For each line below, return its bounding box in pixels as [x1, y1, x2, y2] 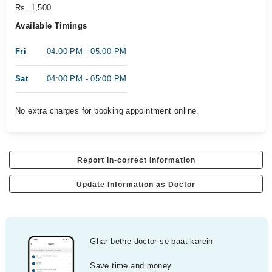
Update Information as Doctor [76, 180, 195, 189]
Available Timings [15, 21, 87, 30]
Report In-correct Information [76, 156, 195, 165]
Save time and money [90, 261, 172, 270]
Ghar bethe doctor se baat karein [90, 237, 213, 246]
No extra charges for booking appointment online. [15, 106, 199, 115]
